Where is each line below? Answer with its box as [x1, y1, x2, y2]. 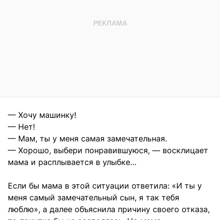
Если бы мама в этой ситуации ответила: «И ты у [8, 180, 202, 191]
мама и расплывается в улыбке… [8, 157, 137, 167]
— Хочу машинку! [8, 110, 76, 120]
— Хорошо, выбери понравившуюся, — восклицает [8, 145, 208, 155]
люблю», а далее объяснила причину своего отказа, [8, 204, 210, 214]
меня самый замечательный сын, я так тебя [8, 192, 179, 202]
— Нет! [8, 121, 35, 132]
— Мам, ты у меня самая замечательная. [8, 133, 167, 143]
